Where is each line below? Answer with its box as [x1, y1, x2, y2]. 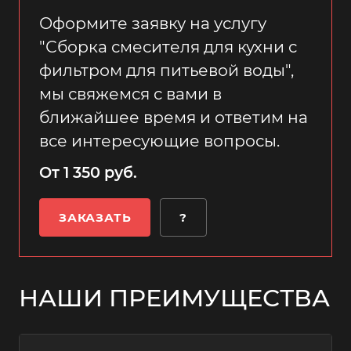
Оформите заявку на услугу [39, 13, 266, 33]
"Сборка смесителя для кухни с [39, 37, 297, 56]
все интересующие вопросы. [39, 131, 280, 150]
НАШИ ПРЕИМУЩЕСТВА [19, 283, 330, 313]
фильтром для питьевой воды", [39, 60, 294, 80]
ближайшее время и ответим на [39, 107, 308, 127]
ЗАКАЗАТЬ [59, 210, 132, 225]
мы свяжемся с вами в [39, 84, 222, 103]
